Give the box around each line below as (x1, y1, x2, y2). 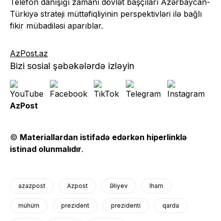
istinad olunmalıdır (10, 144, 81, 154)
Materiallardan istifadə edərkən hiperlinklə (20, 132, 187, 143)
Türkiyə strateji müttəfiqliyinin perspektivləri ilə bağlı (10, 9, 202, 19)
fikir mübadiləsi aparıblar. (10, 21, 103, 31)
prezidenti (111, 202, 141, 210)
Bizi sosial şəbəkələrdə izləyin (10, 61, 134, 72)
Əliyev (110, 182, 128, 190)
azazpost (18, 182, 45, 190)
